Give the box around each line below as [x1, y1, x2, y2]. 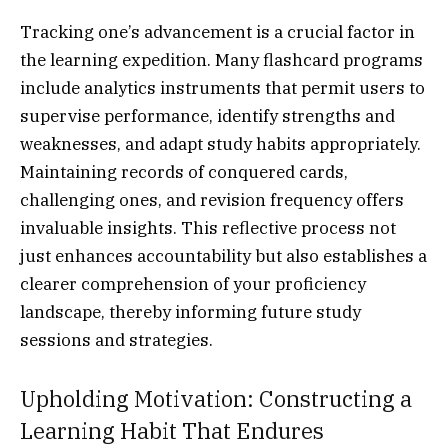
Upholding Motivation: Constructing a [20, 385, 412, 414]
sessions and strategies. [20, 328, 213, 351]
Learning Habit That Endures [20, 417, 324, 446]
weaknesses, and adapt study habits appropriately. [20, 132, 421, 155]
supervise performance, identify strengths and [20, 104, 395, 127]
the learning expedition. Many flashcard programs [20, 48, 423, 71]
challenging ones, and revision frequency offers [20, 188, 404, 211]
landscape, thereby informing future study [20, 300, 361, 323]
